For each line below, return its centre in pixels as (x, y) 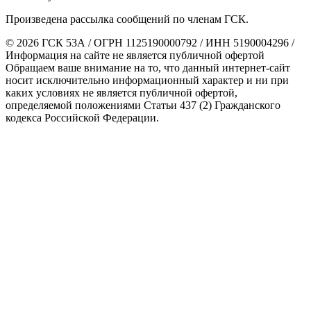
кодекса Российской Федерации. (82, 117)
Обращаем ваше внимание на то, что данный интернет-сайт (148, 67)
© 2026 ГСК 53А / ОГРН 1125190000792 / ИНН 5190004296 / (150, 42)
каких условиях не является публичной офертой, (121, 92)
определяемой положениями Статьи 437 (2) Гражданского (143, 105)
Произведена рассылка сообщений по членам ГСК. (127, 19)
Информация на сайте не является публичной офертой (135, 55)
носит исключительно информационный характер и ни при (147, 80)
